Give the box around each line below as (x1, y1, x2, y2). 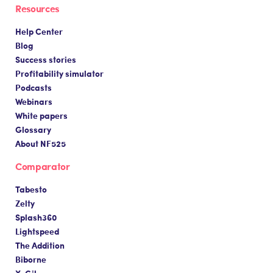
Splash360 (15, 210, 57, 223)
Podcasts (15, 80, 52, 93)
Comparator (15, 158, 70, 173)
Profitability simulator (15, 66, 104, 79)
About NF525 (15, 136, 66, 149)
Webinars (15, 94, 52, 107)
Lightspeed (15, 224, 59, 237)
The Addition (15, 238, 65, 251)
